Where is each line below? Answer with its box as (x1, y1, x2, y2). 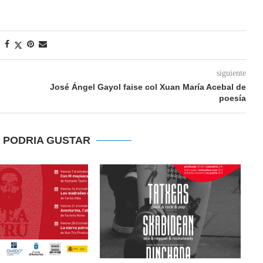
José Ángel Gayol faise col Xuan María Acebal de (49, 82, 246, 92)
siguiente (216, 69, 246, 77)
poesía (218, 93, 246, 103)
